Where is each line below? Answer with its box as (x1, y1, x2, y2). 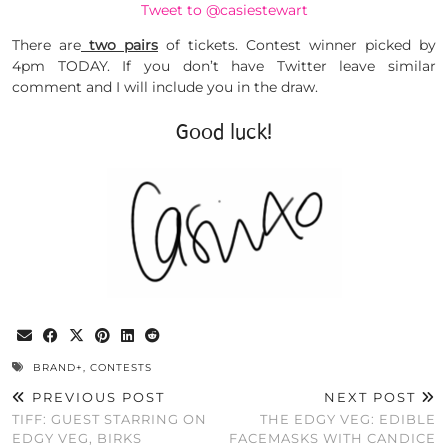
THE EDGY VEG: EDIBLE (260, 410, 436, 427)
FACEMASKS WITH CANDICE (229, 429, 436, 446)
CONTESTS (90, 360, 152, 374)
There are (12, 36, 81, 55)
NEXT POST (324, 388, 421, 405)
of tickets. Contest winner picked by (158, 36, 436, 55)
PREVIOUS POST (27, 388, 165, 405)
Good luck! (176, 120, 272, 145)
